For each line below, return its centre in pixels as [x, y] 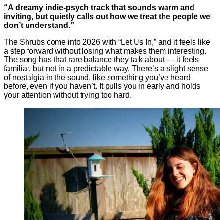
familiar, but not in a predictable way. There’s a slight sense [106, 68]
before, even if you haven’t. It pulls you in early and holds [102, 86]
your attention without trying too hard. [68, 95]
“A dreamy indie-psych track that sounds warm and [99, 7]
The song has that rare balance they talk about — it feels [101, 59]
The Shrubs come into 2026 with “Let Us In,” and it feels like [107, 42]
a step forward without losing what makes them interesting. [105, 51]
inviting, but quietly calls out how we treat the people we [107, 16]
